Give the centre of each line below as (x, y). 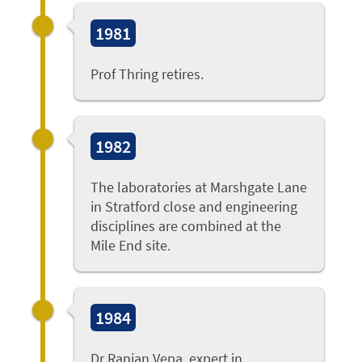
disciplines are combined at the (186, 226)
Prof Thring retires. (147, 74)
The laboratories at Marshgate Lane (199, 187)
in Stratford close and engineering (194, 207)
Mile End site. (131, 246)
